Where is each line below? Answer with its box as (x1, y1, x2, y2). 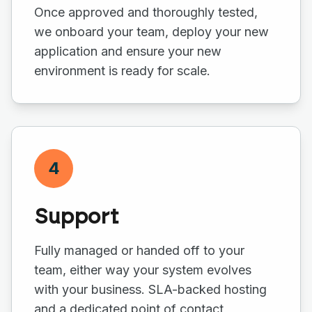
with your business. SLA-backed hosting (34, 282, 267, 297)
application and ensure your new (34, 44, 225, 58)
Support (34, 207, 118, 228)
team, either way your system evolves (34, 263, 251, 277)
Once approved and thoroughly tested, (34, 5, 258, 19)
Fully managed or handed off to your (34, 243, 244, 258)
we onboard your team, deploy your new (34, 24, 269, 39)
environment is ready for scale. (34, 63, 210, 78)
